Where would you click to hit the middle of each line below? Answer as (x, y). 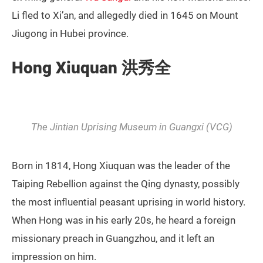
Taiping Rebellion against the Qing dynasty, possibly (126, 184)
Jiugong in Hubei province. (70, 34)
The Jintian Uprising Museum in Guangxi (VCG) (131, 127)
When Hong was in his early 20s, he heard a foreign (124, 220)
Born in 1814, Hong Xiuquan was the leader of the (121, 166)
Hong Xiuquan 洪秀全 (91, 68)
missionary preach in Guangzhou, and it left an (113, 239)
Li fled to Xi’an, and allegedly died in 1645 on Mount (125, 16)
